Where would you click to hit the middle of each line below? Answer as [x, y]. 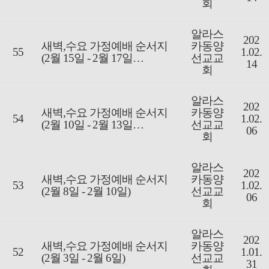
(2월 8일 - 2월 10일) [86, 192]
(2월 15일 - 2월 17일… [92, 58]
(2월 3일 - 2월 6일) [83, 258]
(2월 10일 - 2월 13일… [92, 125]
